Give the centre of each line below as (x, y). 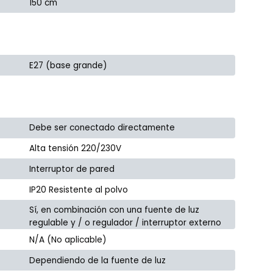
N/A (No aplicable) (68, 239)
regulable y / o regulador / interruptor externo (126, 223)
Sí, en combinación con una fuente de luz (115, 210)
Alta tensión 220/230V (76, 149)
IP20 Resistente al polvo (79, 190)
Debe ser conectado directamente (102, 128)
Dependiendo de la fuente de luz (98, 260)
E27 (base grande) (69, 65)
